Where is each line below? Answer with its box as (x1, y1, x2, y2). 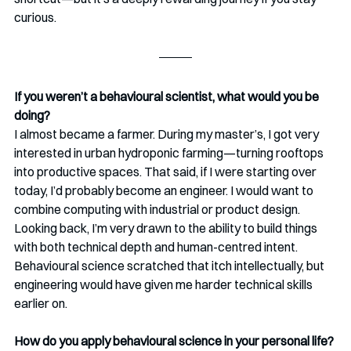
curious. (14, 9, 56, 26)
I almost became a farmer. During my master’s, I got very (14, 126, 321, 143)
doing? (14, 107, 50, 124)
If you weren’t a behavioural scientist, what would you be (14, 89, 321, 105)
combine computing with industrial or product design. (14, 201, 302, 218)
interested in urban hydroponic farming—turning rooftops (14, 145, 326, 161)
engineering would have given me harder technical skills (14, 277, 315, 293)
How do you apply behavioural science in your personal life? (14, 333, 334, 349)
